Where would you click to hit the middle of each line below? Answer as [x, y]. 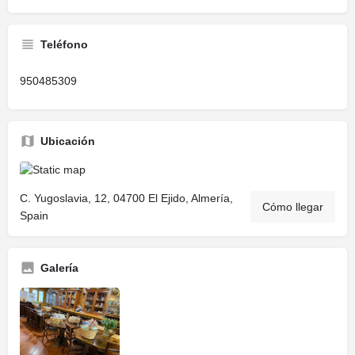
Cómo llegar [293, 207]
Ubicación [68, 141]
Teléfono [64, 44]
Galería [59, 268]
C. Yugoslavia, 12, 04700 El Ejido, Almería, [126, 198]
